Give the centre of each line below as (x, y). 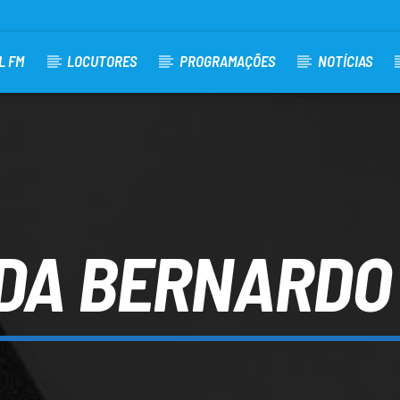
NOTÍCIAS (345, 61)
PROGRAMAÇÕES (227, 61)
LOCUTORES (102, 61)
